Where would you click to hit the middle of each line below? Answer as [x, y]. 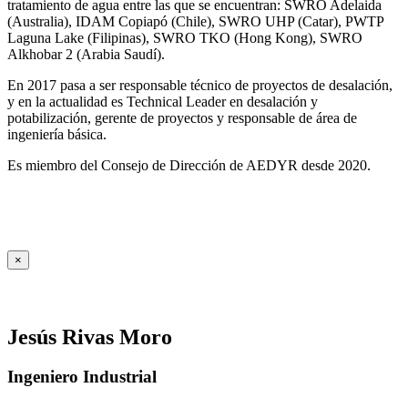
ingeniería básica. [57, 134]
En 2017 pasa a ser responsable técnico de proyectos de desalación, [200, 85]
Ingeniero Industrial [82, 377]
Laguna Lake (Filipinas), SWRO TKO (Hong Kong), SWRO [185, 37]
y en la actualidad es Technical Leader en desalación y [163, 101]
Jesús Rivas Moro [90, 337]
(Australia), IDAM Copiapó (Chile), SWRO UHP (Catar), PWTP [195, 21]
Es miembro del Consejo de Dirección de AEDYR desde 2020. [189, 165]
